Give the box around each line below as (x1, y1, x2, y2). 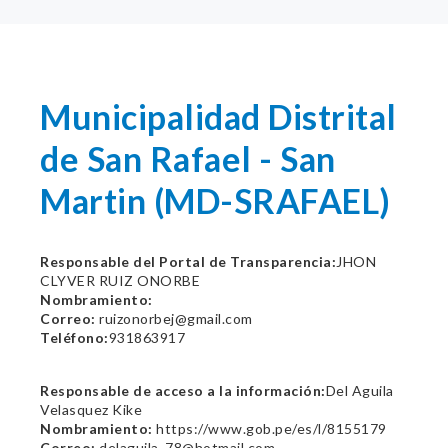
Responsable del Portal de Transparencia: (40, 253, 336, 270)
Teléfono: (40, 329, 109, 346)
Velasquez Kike (40, 401, 142, 418)
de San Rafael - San (40, 138, 336, 179)
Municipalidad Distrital (40, 96, 397, 137)
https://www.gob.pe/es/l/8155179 (152, 420, 387, 437)
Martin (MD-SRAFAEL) (40, 180, 391, 221)
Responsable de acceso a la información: (40, 382, 326, 399)
